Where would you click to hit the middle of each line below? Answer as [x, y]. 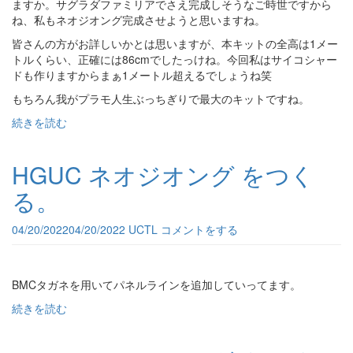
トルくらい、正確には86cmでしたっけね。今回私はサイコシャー [175, 59]
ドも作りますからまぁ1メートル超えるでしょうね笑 [142, 75]
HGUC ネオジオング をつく [163, 175]
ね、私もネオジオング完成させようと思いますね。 [139, 20]
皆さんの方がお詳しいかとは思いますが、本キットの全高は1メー [175, 43]
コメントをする [199, 229]
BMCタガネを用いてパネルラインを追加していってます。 [156, 284]
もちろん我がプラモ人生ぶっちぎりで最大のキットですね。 [161, 98]
